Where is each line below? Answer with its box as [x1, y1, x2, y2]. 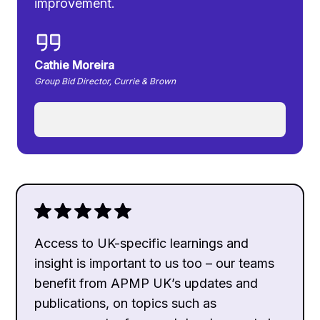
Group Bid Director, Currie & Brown [34, 76, 176, 86]
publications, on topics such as [34, 296, 217, 311]
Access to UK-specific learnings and [34, 236, 249, 251]
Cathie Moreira [34, 58, 115, 72]
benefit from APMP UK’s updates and [34, 276, 259, 291]
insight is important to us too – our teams [34, 256, 275, 271]
